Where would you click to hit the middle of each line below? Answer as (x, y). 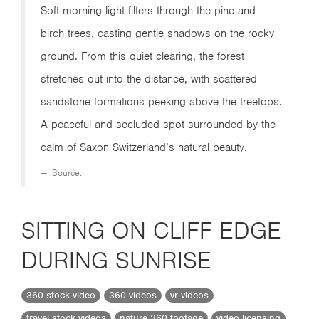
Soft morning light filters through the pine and (148, 11)
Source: (66, 173)
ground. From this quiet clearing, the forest (142, 56)
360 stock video (61, 296)
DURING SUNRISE (116, 260)
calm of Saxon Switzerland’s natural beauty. (144, 147)
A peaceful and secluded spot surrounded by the (158, 125)
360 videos (133, 296)
